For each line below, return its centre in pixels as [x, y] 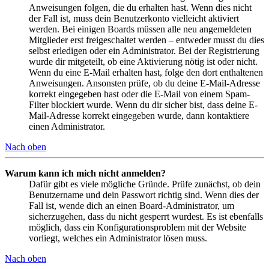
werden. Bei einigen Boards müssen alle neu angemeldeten [140, 29]
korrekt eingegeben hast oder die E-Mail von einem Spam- [139, 94]
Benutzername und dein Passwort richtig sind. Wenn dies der [144, 195]
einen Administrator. [67, 126]
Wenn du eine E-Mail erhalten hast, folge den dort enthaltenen [146, 72]
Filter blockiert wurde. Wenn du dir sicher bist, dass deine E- [143, 104]
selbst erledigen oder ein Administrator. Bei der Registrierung [144, 50]
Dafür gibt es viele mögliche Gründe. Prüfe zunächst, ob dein [145, 184]
